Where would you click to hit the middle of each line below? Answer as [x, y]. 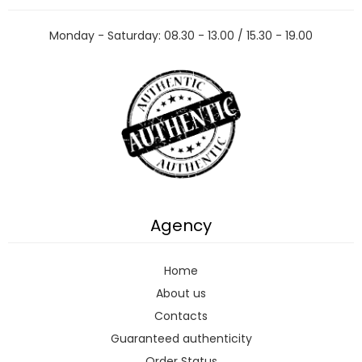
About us [181, 294]
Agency [181, 226]
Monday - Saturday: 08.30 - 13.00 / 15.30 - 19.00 [181, 35]
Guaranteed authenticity [181, 339]
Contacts [181, 316]
